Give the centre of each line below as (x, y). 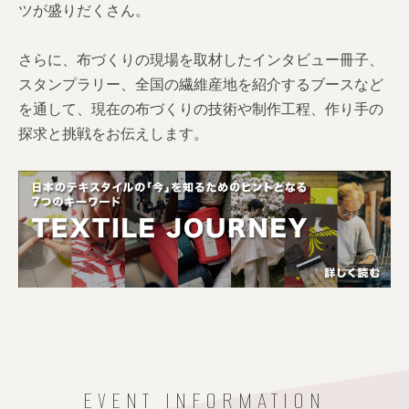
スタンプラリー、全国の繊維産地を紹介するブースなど (201, 85)
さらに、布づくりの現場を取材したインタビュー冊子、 (201, 60)
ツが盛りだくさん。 (84, 11)
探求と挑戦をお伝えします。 (113, 134)
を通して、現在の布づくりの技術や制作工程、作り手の (201, 110)
